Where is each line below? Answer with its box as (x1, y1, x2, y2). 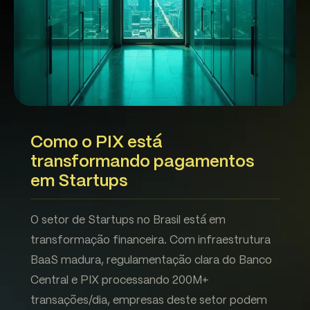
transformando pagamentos (30, 154, 254, 170)
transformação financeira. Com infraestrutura (30, 235, 271, 246)
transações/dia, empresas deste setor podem (30, 295, 267, 306)
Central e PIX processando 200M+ (30, 275, 209, 286)
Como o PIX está (30, 135, 163, 151)
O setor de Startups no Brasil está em (30, 215, 226, 226)
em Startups (30, 174, 127, 190)
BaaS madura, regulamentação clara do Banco (30, 255, 272, 266)
